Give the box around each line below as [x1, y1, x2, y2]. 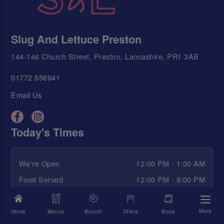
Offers [122, 207, 138, 215]
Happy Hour [18, 190, 59, 201]
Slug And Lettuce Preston [11, 31, 142, 47]
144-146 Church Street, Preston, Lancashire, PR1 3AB [11, 50, 199, 61]
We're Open [18, 157, 60, 168]
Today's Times [11, 124, 84, 140]
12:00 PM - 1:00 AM [136, 157, 205, 168]
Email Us [11, 89, 42, 100]
